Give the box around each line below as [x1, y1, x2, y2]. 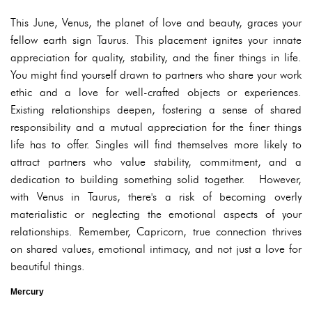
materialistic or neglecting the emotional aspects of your [10, 208, 302, 221]
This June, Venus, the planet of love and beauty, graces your [10, 16, 302, 30]
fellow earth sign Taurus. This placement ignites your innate [10, 33, 302, 47]
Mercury [10, 287, 44, 297]
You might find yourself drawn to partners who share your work [10, 68, 302, 82]
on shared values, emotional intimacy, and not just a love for [10, 242, 302, 256]
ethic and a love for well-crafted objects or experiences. [10, 86, 302, 100]
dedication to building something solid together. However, [10, 173, 302, 187]
